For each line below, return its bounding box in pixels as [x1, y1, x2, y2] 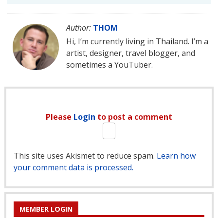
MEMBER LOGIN [19, 204, 73, 214]
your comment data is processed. [14, 162, 133, 173]
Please [46, 111, 73, 123]
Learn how [157, 150, 196, 162]
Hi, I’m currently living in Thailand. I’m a [66, 36, 208, 47]
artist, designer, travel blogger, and [66, 48, 195, 59]
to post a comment [95, 111, 172, 123]
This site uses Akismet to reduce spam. [14, 150, 157, 162]
